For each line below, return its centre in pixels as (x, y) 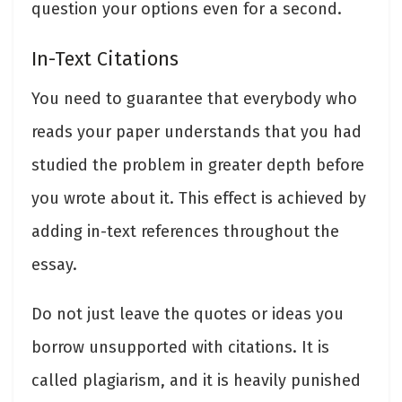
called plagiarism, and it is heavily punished (196, 380)
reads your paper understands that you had (197, 131)
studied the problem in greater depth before (198, 165)
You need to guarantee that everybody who (194, 98)
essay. (54, 264)
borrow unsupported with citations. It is (180, 347)
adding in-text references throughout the (185, 231)
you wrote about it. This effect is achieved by (199, 198)
